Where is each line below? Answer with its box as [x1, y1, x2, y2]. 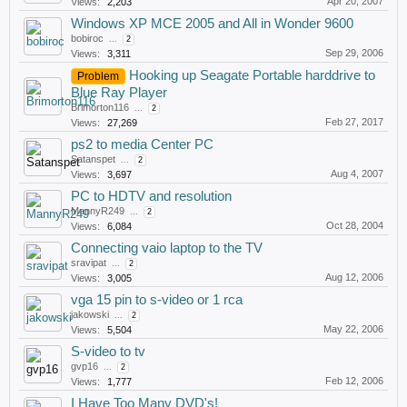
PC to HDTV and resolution [71, 189, 232, 203]
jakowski [71, 309, 109, 320]
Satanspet [71, 154, 115, 164]
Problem [77, 70, 119, 82]
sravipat [71, 257, 106, 268]
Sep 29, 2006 [325, 47, 383, 58]
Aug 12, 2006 [325, 272, 383, 283]
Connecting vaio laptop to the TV [71, 241, 263, 255]
